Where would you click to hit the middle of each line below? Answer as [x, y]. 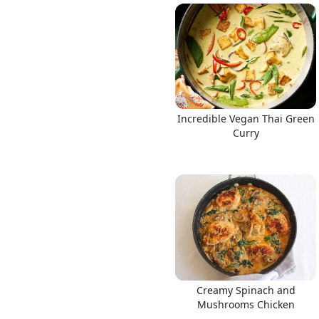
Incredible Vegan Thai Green [246, 119]
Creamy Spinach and [246, 290]
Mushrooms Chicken [246, 304]
